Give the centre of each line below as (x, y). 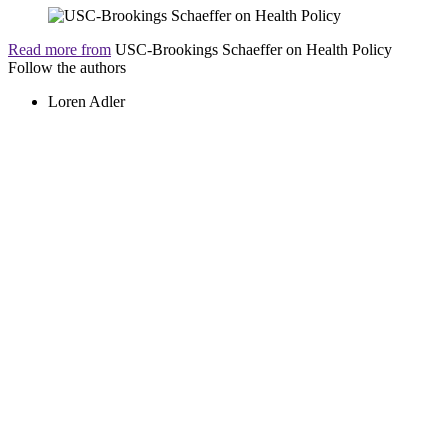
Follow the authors (67, 67)
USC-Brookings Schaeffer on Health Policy (253, 49)
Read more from (59, 49)
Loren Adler (86, 101)
